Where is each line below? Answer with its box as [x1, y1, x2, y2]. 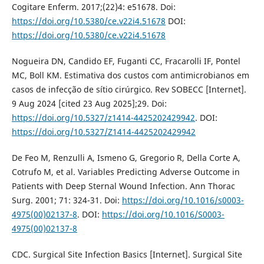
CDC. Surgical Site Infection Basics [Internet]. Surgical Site [11, 249, 242, 260]
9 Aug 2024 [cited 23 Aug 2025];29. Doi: [11, 98, 167, 110]
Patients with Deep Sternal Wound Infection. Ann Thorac [11, 180, 235, 192]
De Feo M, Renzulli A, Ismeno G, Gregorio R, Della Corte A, [11, 152, 240, 164]
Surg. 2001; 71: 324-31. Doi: [11, 194, 122, 206]
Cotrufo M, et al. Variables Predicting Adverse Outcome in [11, 166, 240, 178]
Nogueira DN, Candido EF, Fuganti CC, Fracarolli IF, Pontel [11, 55, 240, 67]
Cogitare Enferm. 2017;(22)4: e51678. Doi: [11, 1, 176, 13]
